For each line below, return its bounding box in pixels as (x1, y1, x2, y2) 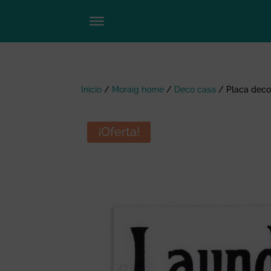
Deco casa (174, 85, 217, 95)
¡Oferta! (98, 124, 140, 139)
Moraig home (112, 85, 165, 95)
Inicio (81, 85, 102, 95)
